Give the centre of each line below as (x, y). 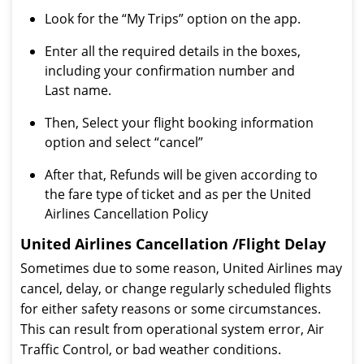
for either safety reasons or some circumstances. (171, 309)
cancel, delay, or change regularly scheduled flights (176, 288)
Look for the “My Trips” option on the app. (173, 19)
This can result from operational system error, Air (172, 329)
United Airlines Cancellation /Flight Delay (173, 244)
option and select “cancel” (124, 142)
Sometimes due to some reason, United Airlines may (181, 268)
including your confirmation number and (170, 71)
